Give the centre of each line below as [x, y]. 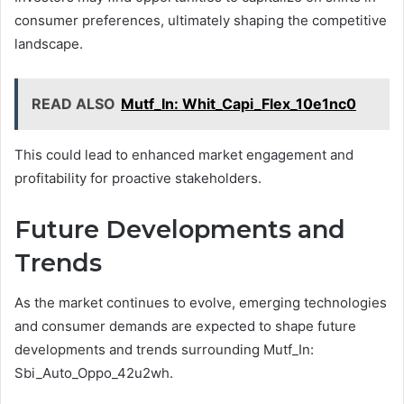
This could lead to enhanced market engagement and [184, 154]
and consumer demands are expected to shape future [185, 326]
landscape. [49, 43]
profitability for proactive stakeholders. [138, 178]
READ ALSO [73, 103]
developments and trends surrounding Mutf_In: [164, 350]
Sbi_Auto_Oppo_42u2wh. [94, 373]
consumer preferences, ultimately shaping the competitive [201, 20]
